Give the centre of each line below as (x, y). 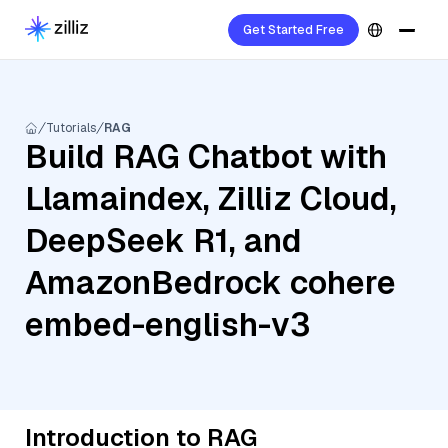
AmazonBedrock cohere (210, 282)
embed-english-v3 (167, 324)
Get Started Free (293, 30)
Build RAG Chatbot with (206, 156)
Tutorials (71, 128)
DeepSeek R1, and (163, 240)
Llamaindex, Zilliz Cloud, (211, 198)
